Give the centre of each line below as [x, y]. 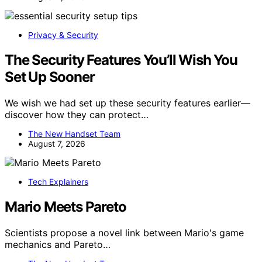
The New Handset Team [74, 133]
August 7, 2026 [57, 143]
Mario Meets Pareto [65, 206]
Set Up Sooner [50, 77]
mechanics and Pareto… [58, 244]
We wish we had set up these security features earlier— [127, 103]
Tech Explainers [58, 181]
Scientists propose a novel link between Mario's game [124, 232]
